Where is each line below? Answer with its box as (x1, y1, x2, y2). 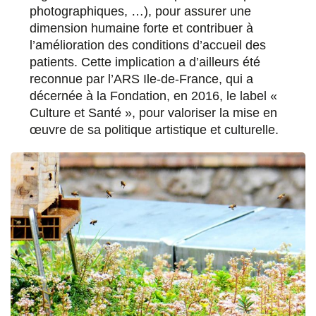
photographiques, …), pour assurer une (30, 4, 251, 18)
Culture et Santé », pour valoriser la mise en (30, 105, 277, 120)
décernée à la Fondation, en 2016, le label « (30, 88, 277, 103)
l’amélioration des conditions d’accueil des (30, 37, 266, 52)
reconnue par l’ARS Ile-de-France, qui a (30, 71, 253, 86)
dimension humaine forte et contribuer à (30, 20, 253, 35)
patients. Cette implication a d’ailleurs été (30, 54, 260, 69)
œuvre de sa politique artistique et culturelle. (30, 122, 279, 137)
